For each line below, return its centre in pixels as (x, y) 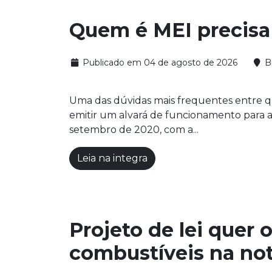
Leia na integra (112, 158)
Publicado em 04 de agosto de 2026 (158, 63)
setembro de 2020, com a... (134, 130)
